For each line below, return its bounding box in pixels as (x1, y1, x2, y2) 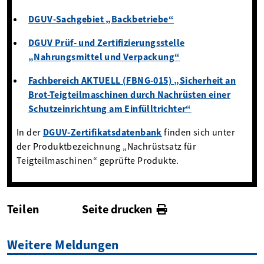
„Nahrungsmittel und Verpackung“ (28, 50, 180, 63)
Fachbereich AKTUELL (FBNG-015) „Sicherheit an (28, 74, 236, 87)
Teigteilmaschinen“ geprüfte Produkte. (16, 154, 179, 167)
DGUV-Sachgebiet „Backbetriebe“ (28, 12, 174, 25)
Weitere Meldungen (7, 236, 119, 253)
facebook (38, 216, 78, 229)
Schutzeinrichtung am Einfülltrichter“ (28, 102, 192, 115)
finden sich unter (161, 126, 236, 138)
